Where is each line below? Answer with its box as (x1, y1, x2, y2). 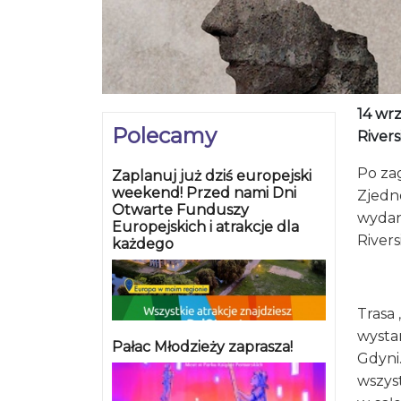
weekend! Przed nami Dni (112, 183, 296, 201)
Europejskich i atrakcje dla (112, 218, 299, 235)
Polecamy (112, 122, 217, 149)
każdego (112, 235, 174, 252)
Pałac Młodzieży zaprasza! (112, 337, 293, 355)
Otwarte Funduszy (112, 200, 249, 218)
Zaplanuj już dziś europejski (112, 166, 311, 184)
